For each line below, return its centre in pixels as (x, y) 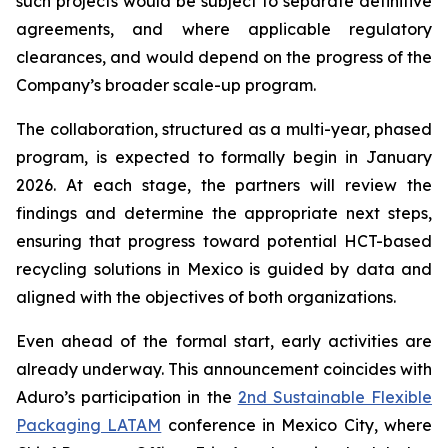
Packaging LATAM (89, 425)
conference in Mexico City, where (297, 425)
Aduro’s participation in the (127, 397)
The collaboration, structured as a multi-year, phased (224, 129)
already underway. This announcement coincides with (224, 369)
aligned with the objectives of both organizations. (206, 297)
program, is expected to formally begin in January (224, 157)
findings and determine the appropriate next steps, (224, 213)
